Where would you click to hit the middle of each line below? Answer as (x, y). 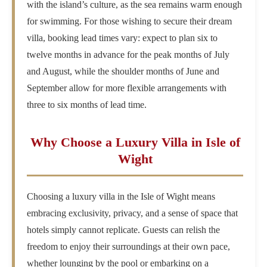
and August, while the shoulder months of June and (123, 72)
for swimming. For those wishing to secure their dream (130, 21)
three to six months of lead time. (87, 105)
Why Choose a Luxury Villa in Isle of (135, 142)
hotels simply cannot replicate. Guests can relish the (124, 230)
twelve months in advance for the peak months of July (128, 55)
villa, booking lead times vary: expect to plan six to (122, 38)
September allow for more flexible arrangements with (127, 88)
